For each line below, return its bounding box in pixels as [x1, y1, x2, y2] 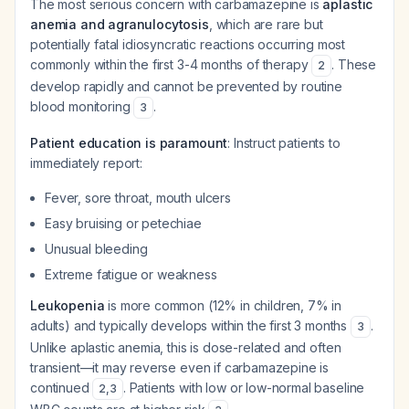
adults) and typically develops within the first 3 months [30, 318, 351, 333]
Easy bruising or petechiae [45, 215, 202, 231]
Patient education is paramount [30, 135, 228, 151]
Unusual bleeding [45, 241, 148, 257]
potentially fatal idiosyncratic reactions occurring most [30, 37, 346, 52]
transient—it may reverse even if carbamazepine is [30, 360, 330, 375]
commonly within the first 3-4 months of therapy [30, 57, 312, 72]
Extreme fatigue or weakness [45, 267, 217, 282]
